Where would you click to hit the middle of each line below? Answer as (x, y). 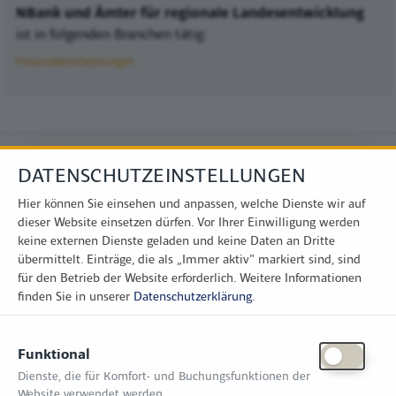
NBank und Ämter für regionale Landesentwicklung (190, 12)
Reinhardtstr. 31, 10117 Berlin (95, 381)
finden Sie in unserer (76, 296)
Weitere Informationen (301, 277)
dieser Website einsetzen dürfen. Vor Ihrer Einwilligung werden (189, 221)
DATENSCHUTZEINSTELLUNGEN (162, 174)
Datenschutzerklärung (193, 296)
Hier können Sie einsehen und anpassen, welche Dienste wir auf (191, 203)
